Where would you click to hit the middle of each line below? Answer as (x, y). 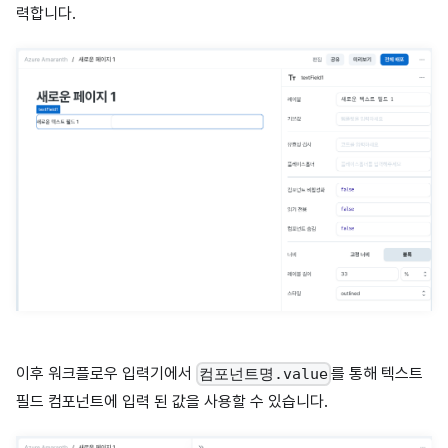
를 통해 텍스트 (377, 373)
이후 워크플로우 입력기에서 (106, 373)
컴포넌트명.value (264, 373)
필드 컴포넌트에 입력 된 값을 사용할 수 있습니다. (172, 401)
